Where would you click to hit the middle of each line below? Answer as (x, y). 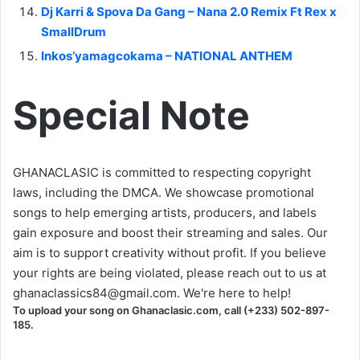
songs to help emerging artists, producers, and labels (165, 213)
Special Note (131, 116)
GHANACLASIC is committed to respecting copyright (162, 173)
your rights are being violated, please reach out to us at (170, 273)
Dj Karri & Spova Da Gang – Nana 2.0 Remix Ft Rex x (189, 12)
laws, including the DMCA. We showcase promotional (164, 193)
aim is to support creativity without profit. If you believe (170, 253)
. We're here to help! (234, 293)
